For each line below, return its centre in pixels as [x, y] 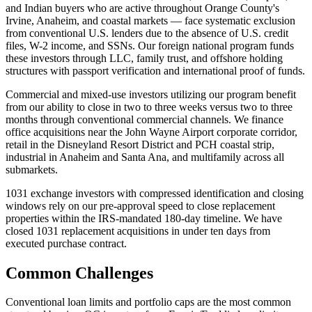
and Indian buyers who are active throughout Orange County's [142, 8]
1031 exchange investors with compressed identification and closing [155, 193]
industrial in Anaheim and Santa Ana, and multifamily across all [145, 157]
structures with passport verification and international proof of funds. [155, 70]
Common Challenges [79, 273]
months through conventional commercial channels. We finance [145, 119]
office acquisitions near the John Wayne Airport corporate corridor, [151, 132]
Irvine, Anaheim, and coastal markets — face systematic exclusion [150, 20]
